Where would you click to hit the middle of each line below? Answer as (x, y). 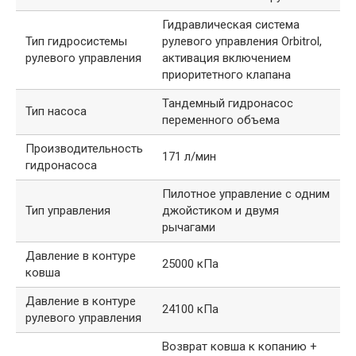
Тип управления (68, 211)
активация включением (226, 58)
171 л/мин (189, 157)
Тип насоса (56, 112)
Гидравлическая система (231, 25)
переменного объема (221, 120)
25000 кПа (190, 264)
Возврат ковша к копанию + (240, 347)
